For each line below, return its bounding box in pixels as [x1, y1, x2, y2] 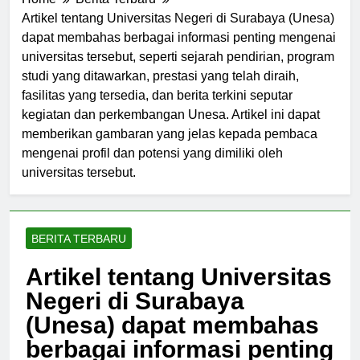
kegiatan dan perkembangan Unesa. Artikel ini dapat [22, 121, 320, 136]
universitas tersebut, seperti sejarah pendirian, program [22, 63, 334, 78]
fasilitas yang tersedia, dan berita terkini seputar [22, 102, 292, 117]
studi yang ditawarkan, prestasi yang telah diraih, [22, 83, 299, 97]
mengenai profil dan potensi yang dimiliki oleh [22, 160, 283, 174]
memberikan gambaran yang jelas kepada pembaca [22, 141, 317, 155]
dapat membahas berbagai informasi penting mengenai [22, 44, 336, 59]
